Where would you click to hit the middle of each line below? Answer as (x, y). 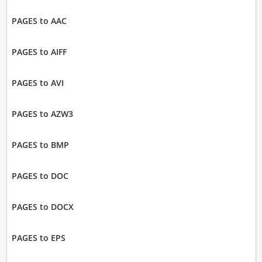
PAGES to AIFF (39, 52)
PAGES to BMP (40, 145)
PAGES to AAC (39, 21)
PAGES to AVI (37, 83)
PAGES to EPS (38, 238)
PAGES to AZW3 (42, 114)
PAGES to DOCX (42, 207)
